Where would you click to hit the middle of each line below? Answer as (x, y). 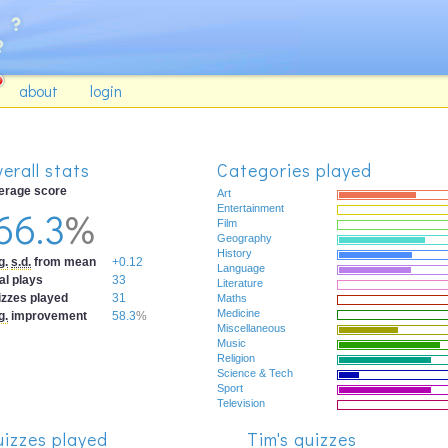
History (234, 253)
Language (241, 268)
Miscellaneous (251, 328)
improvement (47, 316)
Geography (244, 238)
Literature (240, 283)
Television (241, 403)
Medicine (238, 313)
